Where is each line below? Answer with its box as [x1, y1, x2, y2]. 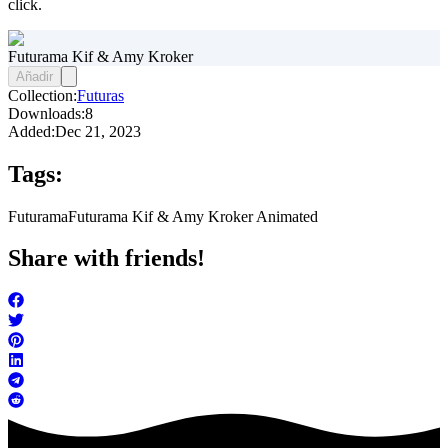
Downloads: [8, 104, 85, 122]
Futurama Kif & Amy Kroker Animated [68, 207, 318, 225]
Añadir [16, 68, 53, 84]
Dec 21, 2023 [55, 122, 141, 140]
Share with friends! [8, 245, 205, 272]
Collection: [8, 86, 77, 104]
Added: [8, 122, 55, 140]
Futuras [77, 86, 124, 104]
